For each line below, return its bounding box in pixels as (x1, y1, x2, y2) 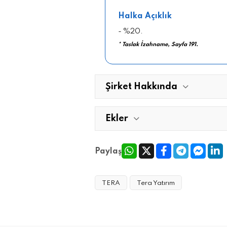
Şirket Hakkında (105, 82, 177, 91)
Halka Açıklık (118, 12, 172, 20)
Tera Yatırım (137, 179, 175, 186)
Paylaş (95, 147, 122, 156)
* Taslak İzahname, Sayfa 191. (118, 41, 198, 48)
